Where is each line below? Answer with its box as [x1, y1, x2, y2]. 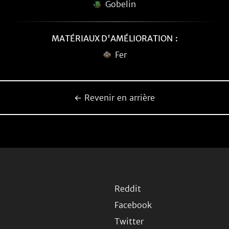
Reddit [114, 184, 141, 194]
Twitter [114, 216, 144, 226]
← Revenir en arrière [74, 93, 155, 103]
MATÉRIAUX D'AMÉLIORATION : [51, 33, 178, 43]
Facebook [114, 200, 152, 210]
